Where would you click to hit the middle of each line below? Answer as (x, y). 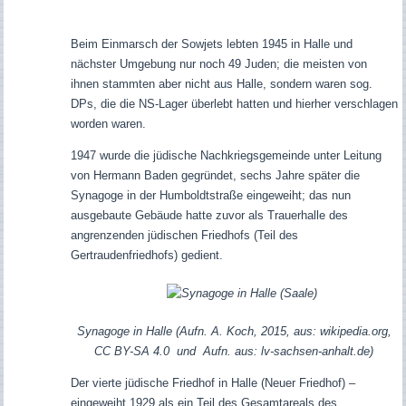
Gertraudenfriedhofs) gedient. (146, 256)
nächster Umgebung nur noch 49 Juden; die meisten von (218, 64)
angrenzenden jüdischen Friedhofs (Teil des (184, 236)
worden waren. (108, 124)
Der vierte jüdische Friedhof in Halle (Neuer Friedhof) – (213, 383)
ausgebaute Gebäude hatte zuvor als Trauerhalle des (209, 216)
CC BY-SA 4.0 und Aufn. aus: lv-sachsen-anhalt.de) (234, 352)
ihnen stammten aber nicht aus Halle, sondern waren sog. (221, 84)
